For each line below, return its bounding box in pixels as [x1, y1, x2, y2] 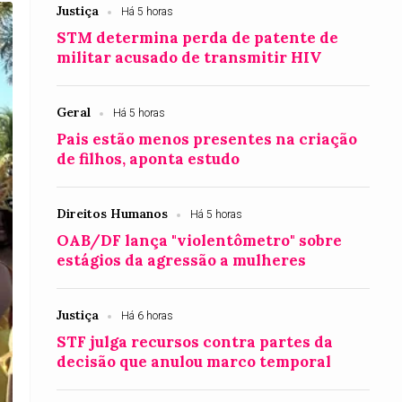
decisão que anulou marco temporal [57, 352, 332, 371]
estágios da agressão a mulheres [57, 250, 307, 270]
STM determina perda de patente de [57, 28, 339, 48]
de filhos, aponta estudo [57, 149, 240, 169]
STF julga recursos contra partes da [57, 332, 334, 352]
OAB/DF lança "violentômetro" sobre [57, 231, 343, 250]
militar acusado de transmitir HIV [57, 48, 322, 67]
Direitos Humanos [57, 205, 169, 222]
